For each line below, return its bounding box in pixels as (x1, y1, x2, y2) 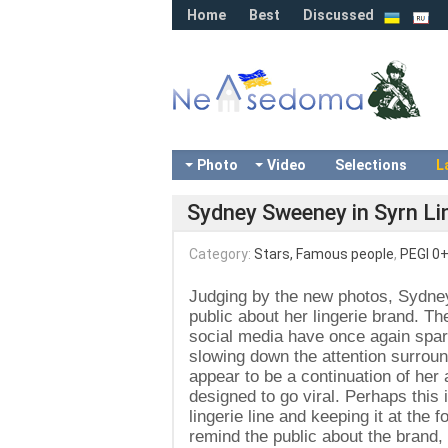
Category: (189, 246, 254, 262)
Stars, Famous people (254, 246, 394, 262)
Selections (335, 157, 407, 173)
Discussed (303, 7, 374, 23)
